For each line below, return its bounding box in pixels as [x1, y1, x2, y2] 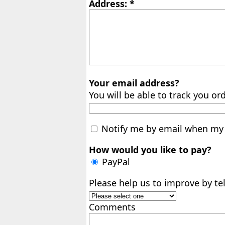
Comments [89, 201, 136, 213]
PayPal [99, 156, 130, 168]
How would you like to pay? [89, 144, 211, 156]
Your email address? [89, 77, 179, 89]
